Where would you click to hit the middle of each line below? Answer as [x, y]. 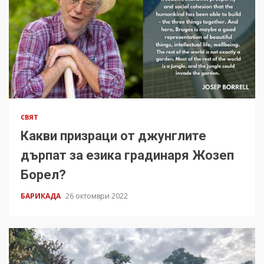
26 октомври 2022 [97, 196]
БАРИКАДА [42, 196]
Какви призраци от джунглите [113, 136]
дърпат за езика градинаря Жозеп [127, 156]
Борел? [43, 175]
